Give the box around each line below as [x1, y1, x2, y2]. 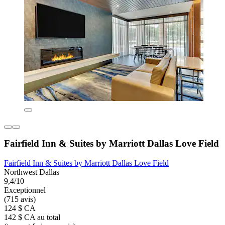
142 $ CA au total [4, 213, 60, 222]
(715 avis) [4, 195, 36, 204]
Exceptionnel [4, 186, 46, 195]
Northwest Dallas [4, 168, 59, 177]
